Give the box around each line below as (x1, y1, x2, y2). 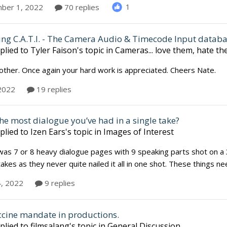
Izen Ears (30, 126, 65, 138)
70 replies (62, 2, 99, 12)
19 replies (34, 84, 71, 95)
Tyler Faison (30, 45, 77, 56)
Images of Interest (103, 126, 174, 138)
